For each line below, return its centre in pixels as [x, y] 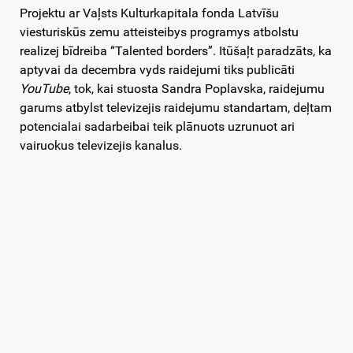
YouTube [44, 89]
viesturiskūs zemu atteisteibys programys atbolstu [159, 32]
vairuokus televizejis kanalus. [101, 146]
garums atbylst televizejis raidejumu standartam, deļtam [176, 108]
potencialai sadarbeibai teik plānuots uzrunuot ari [157, 127]
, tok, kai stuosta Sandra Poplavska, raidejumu [197, 89]
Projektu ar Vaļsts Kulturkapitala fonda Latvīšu [149, 13]
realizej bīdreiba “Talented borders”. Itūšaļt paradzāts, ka [176, 51]
